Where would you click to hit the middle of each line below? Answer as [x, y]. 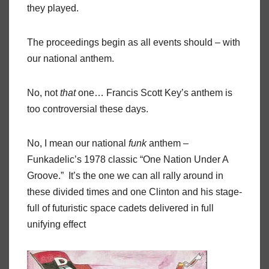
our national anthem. [72, 59]
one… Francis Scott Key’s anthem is [154, 93]
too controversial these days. [88, 109]
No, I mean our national [78, 144]
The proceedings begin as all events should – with [134, 43]
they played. [53, 8]
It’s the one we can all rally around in [146, 176]
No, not [44, 93]
